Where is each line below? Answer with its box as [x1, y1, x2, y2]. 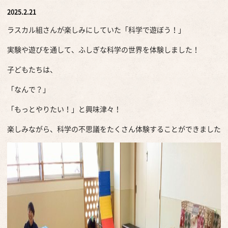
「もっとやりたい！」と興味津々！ [7, 103, 121, 114]
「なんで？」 [7, 83, 50, 94]
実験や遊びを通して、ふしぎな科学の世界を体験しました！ [7, 44, 199, 54]
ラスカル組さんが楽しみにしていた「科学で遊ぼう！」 [7, 24, 185, 35]
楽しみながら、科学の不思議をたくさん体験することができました [7, 123, 221, 134]
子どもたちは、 [7, 64, 57, 74]
